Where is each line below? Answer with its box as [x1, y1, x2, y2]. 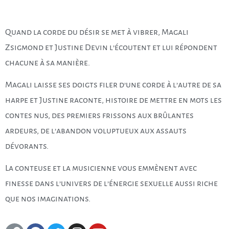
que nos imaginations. [5, 194, 90, 204]
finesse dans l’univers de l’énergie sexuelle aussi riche [5, 179, 218, 189]
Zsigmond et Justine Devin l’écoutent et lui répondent [5, 43, 217, 53]
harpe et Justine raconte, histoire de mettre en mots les [5, 96, 222, 105]
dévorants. [5, 142, 49, 151]
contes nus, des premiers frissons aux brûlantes [5, 111, 194, 121]
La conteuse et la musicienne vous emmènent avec [5, 164, 197, 173]
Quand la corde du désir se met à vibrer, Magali [5, 28, 189, 37]
